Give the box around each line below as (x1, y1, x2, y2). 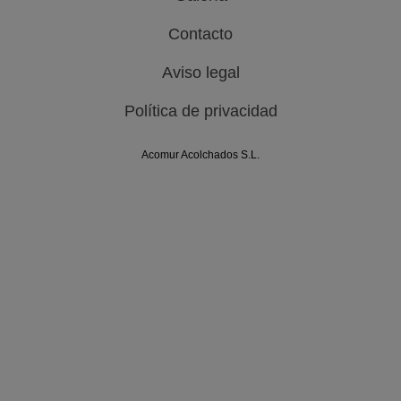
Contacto (168, 25, 233, 44)
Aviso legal (161, 64, 240, 82)
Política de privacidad (124, 102, 277, 121)
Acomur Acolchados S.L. (141, 149, 260, 162)
